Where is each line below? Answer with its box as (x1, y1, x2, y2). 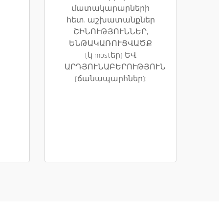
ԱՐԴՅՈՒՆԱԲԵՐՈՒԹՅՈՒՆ (65, 62, 166, 72)
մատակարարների (71, 3, 150, 14)
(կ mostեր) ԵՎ (85, 50, 136, 61)
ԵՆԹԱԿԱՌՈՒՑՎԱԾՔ (69, 39, 152, 49)
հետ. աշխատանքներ (66, 15, 155, 25)
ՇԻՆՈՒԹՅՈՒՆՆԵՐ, (73, 27, 148, 37)
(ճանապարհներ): (74, 74, 147, 84)
